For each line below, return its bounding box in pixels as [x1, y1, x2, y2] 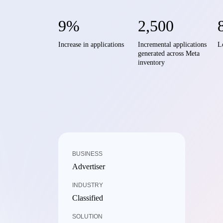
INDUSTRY [72, 182, 103, 189]
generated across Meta [138, 50, 200, 57]
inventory [138, 59, 165, 66]
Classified [72, 194, 103, 202]
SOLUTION [72, 213, 103, 220]
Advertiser [72, 162, 105, 171]
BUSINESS [72, 150, 103, 157]
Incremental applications [138, 41, 207, 48]
